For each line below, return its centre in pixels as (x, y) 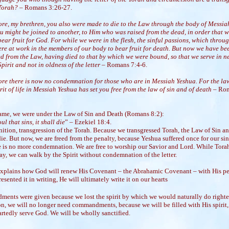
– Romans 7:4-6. (125, 65)
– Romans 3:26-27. (46, 7)
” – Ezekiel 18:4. (88, 122)
